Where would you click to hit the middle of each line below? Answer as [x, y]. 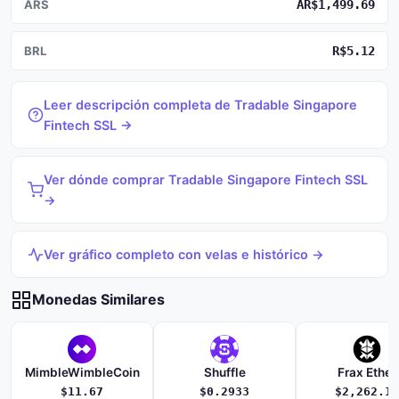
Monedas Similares [98, 299]
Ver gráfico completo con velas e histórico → [184, 254]
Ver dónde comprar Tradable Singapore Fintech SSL [206, 179]
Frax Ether [367, 372]
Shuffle [224, 372]
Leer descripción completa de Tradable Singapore [200, 105]
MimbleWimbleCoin [82, 372]
